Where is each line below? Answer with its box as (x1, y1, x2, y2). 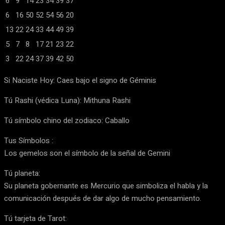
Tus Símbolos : (4, 135, 53, 147)
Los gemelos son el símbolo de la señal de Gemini (4, 148, 170, 159)
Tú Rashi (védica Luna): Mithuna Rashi (4, 95, 131, 106)
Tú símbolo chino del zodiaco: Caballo (4, 115, 130, 127)
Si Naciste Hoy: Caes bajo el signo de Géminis (4, 75, 156, 86)
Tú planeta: (4, 168, 40, 179)
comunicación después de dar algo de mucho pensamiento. (4, 193, 201, 204)
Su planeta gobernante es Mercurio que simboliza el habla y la (4, 180, 208, 192)
